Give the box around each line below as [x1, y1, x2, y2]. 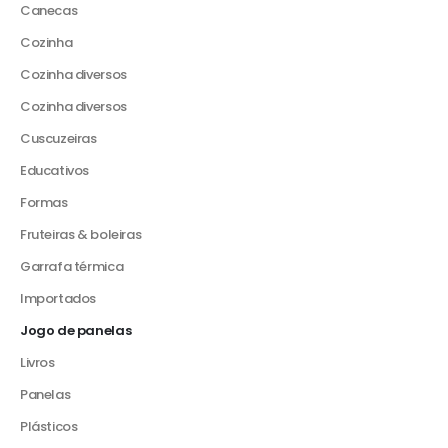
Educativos [20, 161, 90, 181]
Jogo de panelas [20, 321, 132, 341]
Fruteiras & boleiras [20, 225, 142, 245]
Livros [20, 353, 55, 373]
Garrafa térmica [20, 257, 124, 277]
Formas [20, 193, 68, 213]
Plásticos [20, 417, 78, 437]
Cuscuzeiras [20, 129, 97, 149]
